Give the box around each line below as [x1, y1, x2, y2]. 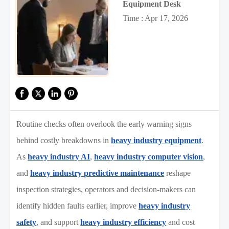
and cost [166, 218, 195, 227]
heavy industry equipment [111, 136, 202, 145]
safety [16, 218, 37, 227]
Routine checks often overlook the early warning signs [16, 120, 192, 129]
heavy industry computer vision [94, 152, 203, 162]
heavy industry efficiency [80, 218, 167, 227]
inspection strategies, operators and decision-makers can [16, 185, 196, 194]
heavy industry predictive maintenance [30, 169, 165, 178]
